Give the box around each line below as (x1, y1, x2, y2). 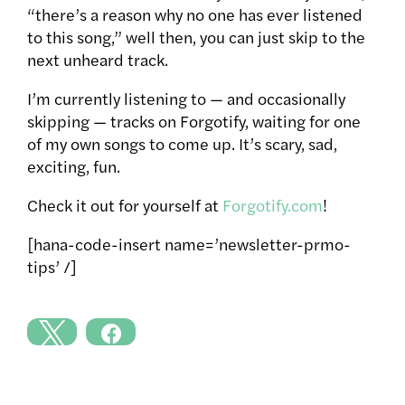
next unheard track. (27, 48, 168, 71)
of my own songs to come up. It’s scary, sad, (27, 132, 337, 155)
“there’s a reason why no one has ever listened (27, 3, 363, 26)
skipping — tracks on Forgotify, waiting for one (27, 109, 361, 133)
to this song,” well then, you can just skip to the (27, 25, 365, 49)
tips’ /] (27, 255, 77, 278)
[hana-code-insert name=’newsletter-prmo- (27, 232, 351, 256)
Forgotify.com (222, 193, 323, 217)
